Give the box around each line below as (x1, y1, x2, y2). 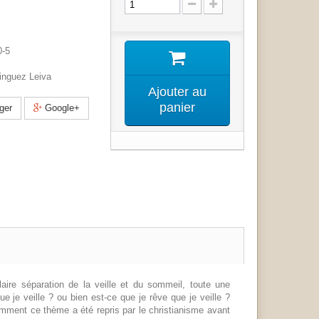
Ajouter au (147, 85, 206, 99)
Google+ (41, 103, 80, 113)
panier (159, 100, 195, 115)
